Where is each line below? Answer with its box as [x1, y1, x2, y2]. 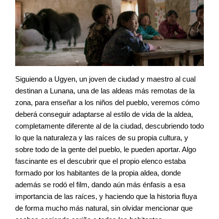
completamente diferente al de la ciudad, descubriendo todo [15, 122, 204, 131]
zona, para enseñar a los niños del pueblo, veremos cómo [15, 98, 199, 107]
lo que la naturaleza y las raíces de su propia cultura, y [15, 133, 188, 142]
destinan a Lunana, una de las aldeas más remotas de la [15, 87, 195, 95]
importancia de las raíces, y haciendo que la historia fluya [15, 192, 197, 201]
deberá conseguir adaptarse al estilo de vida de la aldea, [15, 110, 193, 119]
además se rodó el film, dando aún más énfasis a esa [15, 180, 185, 189]
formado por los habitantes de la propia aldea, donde [15, 169, 181, 177]
